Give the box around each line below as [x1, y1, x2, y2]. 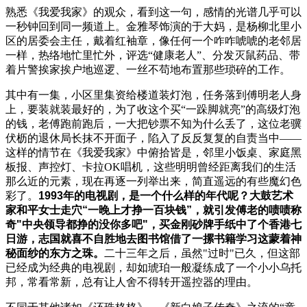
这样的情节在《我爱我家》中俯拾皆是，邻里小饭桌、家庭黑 [5, 147, 302, 159]
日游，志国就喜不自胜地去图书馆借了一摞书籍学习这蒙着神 [5, 233, 302, 245]
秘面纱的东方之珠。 [5, 247, 104, 260]
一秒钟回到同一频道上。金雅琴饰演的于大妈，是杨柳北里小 [5, 21, 302, 33]
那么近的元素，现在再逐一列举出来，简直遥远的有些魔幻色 [5, 175, 302, 188]
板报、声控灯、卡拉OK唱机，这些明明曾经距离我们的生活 [5, 161, 296, 173]
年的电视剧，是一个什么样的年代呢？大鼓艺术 [63, 190, 293, 202]
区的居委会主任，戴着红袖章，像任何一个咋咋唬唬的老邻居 [5, 35, 302, 47]
